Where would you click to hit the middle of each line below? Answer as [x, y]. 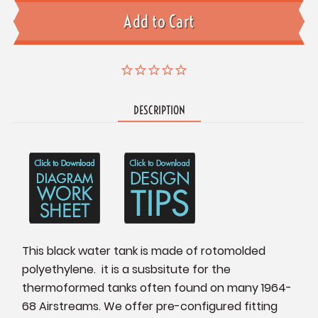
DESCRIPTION [159, 110]
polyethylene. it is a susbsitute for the [127, 270]
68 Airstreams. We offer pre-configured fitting [150, 307]
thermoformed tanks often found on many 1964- [157, 288]
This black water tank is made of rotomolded [144, 251]
